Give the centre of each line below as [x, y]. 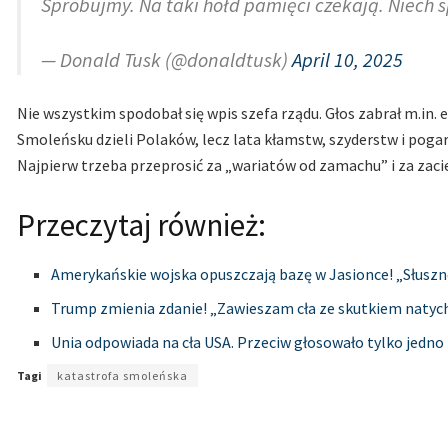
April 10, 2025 [347, 59]
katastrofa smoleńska [122, 376]
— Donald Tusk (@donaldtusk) [166, 59]
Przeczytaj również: [141, 224]
